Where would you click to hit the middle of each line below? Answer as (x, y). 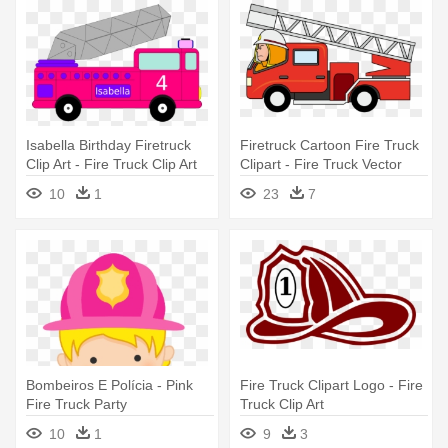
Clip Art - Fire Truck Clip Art (111, 164)
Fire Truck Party (76, 404)
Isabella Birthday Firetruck (108, 145)
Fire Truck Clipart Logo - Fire (331, 385)
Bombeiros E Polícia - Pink (109, 385)
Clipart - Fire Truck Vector (321, 164)
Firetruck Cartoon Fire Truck (329, 145)
